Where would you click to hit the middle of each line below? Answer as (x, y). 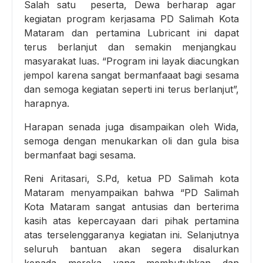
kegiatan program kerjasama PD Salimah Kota (131, 18)
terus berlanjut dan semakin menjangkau (131, 47)
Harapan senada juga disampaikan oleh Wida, (131, 127)
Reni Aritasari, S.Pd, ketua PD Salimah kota (131, 178)
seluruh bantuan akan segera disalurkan (131, 249)
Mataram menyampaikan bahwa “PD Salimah (131, 192)
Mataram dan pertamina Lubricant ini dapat (131, 33)
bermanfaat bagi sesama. (80, 155)
